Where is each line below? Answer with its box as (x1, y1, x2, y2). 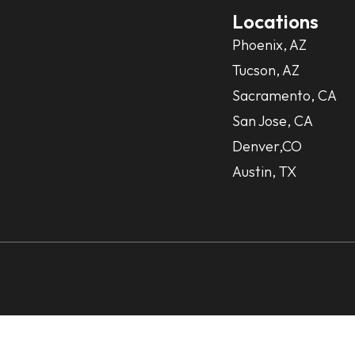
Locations (231, 10, 319, 33)
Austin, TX (231, 162, 296, 181)
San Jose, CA (231, 112, 313, 130)
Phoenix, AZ (231, 36, 307, 54)
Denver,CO (231, 137, 302, 155)
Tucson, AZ (231, 61, 300, 79)
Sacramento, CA (231, 86, 337, 105)
